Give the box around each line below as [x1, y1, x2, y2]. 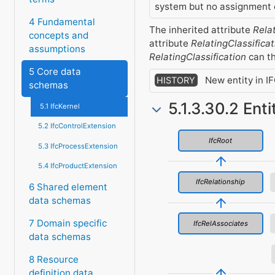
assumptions [28, 42, 85, 55]
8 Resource [28, 254, 79, 266]
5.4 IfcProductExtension [37, 161, 117, 170]
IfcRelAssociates [193, 219, 248, 228]
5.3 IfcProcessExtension [37, 141, 118, 150]
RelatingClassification [149, 50, 246, 63]
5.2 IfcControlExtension [37, 122, 116, 131]
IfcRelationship [196, 177, 246, 187]
